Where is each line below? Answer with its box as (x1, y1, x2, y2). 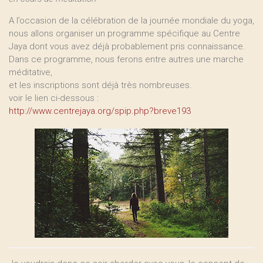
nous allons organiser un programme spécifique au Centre (9, 28, 240, 39)
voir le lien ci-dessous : (9, 93, 99, 103)
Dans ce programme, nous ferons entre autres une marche (9, 54, 244, 65)
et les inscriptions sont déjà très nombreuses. (9, 80, 192, 90)
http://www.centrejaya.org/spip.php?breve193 (9, 106, 191, 116)
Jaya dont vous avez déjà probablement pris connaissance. (9, 41, 245, 52)
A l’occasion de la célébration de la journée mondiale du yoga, (9, 15, 254, 26)
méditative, (9, 67, 52, 77)
